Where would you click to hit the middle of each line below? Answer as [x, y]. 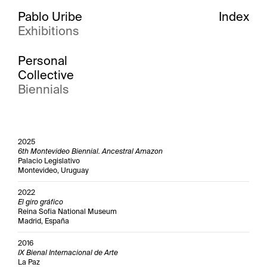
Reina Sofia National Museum [67, 212]
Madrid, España [44, 221]
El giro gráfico [41, 202]
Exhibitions [49, 31]
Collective [46, 75]
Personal [43, 61]
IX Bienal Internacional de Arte [68, 253]
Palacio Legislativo [49, 161]
